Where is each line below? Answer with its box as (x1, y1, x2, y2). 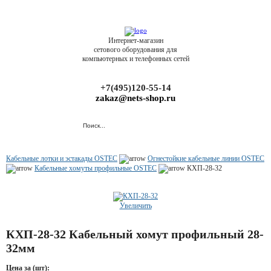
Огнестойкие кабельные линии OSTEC (148, 154, 264, 163)
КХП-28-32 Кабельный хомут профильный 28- (6, 227, 264, 241)
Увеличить (119, 201, 152, 210)
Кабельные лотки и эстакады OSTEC (6, 154, 117, 163)
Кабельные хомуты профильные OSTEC (34, 164, 157, 172)
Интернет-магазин (108, 36, 163, 45)
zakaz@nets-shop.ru (96, 93, 175, 103)
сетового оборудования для (94, 45, 177, 54)
